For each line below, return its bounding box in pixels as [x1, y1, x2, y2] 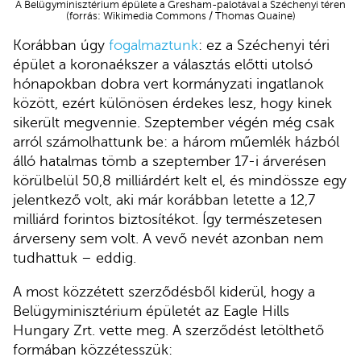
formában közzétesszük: [13, 341, 172, 358]
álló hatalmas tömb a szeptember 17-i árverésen [13, 153, 326, 170]
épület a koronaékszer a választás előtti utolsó [13, 56, 313, 73]
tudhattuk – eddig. [13, 250, 136, 267]
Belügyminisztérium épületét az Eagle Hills [13, 302, 289, 319]
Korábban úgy [13, 37, 109, 54]
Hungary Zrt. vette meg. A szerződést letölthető [13, 322, 324, 338]
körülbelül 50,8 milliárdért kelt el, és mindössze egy [13, 172, 346, 189]
